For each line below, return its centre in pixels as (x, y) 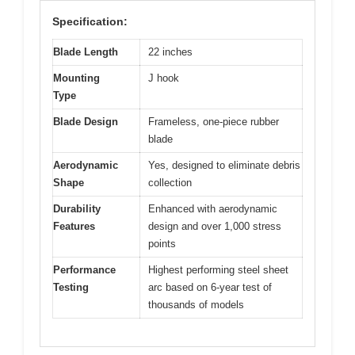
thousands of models (196, 305)
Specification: (90, 22)
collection (170, 183)
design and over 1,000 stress (215, 227)
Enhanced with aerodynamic (213, 209)
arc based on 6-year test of (210, 288)
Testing (71, 288)
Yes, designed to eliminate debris (224, 166)
